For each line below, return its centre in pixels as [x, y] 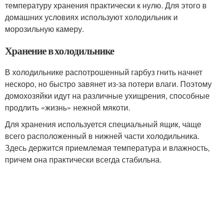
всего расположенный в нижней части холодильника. [102, 136]
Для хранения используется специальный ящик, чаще [103, 124]
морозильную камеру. [44, 29]
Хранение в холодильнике [59, 51]
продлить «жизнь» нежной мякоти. [68, 107]
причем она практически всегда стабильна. [83, 159]
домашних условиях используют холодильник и [91, 17]
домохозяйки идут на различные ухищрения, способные [107, 96]
